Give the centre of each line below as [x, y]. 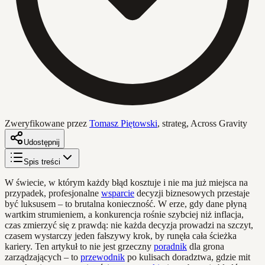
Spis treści [42, 161]
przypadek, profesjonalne [53, 193]
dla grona [206, 246]
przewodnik [103, 257]
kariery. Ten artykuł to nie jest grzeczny [79, 246]
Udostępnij [42, 142]
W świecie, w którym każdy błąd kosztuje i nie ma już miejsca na [126, 182]
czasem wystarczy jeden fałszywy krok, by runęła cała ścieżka [121, 235]
